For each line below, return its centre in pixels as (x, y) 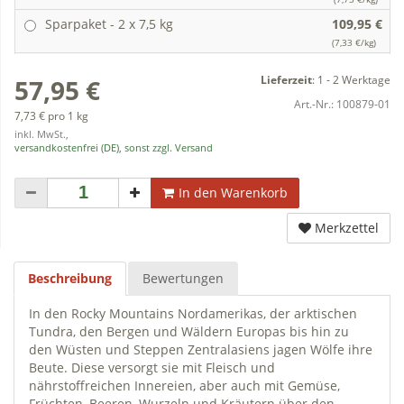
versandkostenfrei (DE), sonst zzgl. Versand (114, 147)
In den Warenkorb (233, 192)
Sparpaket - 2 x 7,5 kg (109, 23)
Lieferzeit (286, 79)
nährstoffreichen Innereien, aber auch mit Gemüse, (184, 385)
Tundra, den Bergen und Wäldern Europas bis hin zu (189, 331)
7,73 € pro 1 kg (51, 115)
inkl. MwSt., (43, 134)
